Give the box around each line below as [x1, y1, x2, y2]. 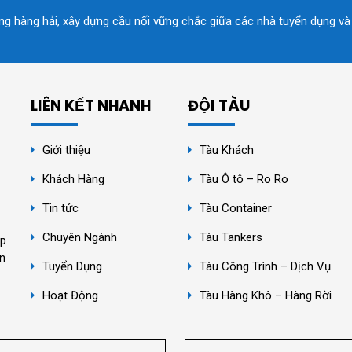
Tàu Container [200, 200, 272, 215]
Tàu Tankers [200, 229, 262, 244]
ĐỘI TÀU [188, 94, 250, 116]
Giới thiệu [42, 142, 90, 157]
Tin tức [42, 200, 79, 215]
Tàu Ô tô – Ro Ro [200, 171, 288, 186]
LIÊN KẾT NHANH [31, 94, 151, 116]
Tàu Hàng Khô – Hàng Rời [200, 288, 332, 302]
